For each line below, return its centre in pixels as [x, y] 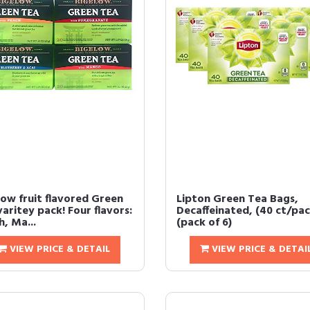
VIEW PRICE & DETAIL [58, 250]
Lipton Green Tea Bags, [237, 200]
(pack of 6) [204, 223]
